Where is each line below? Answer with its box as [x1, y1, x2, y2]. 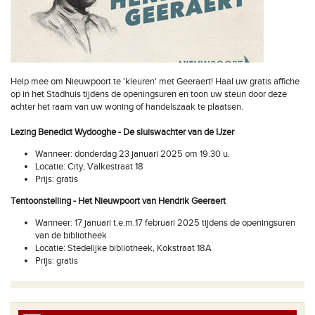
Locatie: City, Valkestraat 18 [35, 161, 143, 172]
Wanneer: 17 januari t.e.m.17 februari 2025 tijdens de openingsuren [35, 217, 295, 229]
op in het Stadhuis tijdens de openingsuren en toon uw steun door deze [11, 89, 287, 100]
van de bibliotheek [35, 230, 107, 241]
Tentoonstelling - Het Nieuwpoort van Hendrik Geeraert [11, 195, 228, 207]
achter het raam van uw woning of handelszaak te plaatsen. [11, 101, 243, 112]
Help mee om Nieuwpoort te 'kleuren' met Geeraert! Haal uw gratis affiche [11, 76, 300, 87]
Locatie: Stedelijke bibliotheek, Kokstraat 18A [35, 243, 212, 254]
